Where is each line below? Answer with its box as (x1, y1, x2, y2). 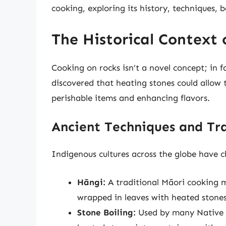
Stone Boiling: (77, 207, 136, 217)
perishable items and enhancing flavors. (51, 92, 210, 103)
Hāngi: (77, 177, 105, 187)
